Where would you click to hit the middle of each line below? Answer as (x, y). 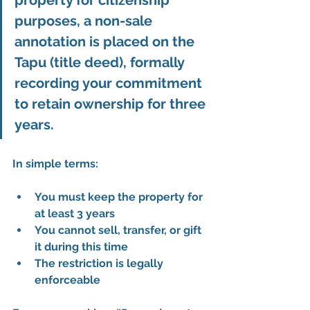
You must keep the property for (120, 197)
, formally (155, 63)
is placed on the (142, 42)
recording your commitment (110, 83)
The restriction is (81, 264)
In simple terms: (55, 164)
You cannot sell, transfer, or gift (119, 230)
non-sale (125, 21)
